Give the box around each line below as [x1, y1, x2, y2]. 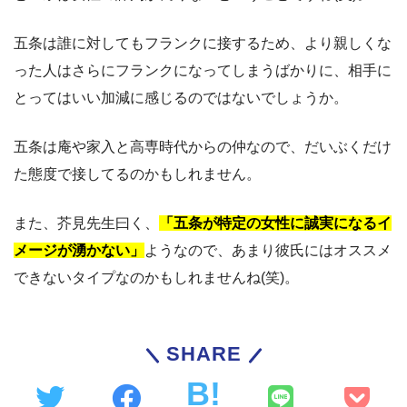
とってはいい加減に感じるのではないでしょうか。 [14, 89, 348, 105]
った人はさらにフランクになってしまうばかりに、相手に [14, 62, 392, 78]
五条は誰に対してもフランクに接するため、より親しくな [14, 35, 392, 51]
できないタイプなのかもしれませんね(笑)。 [14, 269, 299, 285]
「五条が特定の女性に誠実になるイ [159, 214, 392, 231]
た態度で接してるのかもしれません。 [14, 165, 261, 182]
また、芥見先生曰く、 [14, 214, 159, 231]
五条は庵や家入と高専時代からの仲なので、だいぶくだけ [14, 138, 392, 154]
